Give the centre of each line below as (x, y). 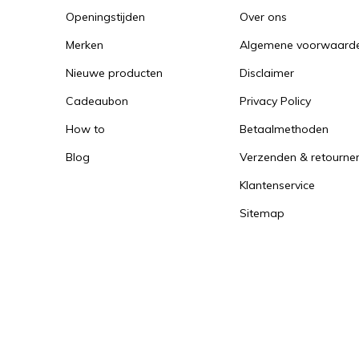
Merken (85, 44)
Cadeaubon (97, 101)
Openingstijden (105, 16)
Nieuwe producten (114, 73)
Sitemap (262, 213)
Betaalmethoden (284, 129)
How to (85, 129)
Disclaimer (267, 73)
